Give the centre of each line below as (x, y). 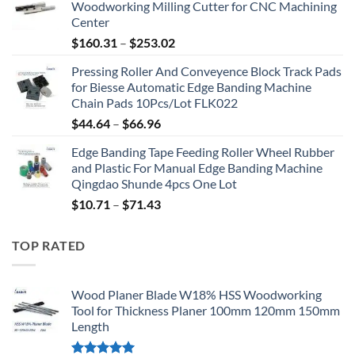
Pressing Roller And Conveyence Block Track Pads (206, 71)
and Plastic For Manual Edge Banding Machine (197, 168)
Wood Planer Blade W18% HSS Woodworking (197, 294)
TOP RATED (49, 246)
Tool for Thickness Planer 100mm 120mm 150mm (206, 310)
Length (90, 326)
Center (90, 22)
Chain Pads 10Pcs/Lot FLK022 (155, 103)
